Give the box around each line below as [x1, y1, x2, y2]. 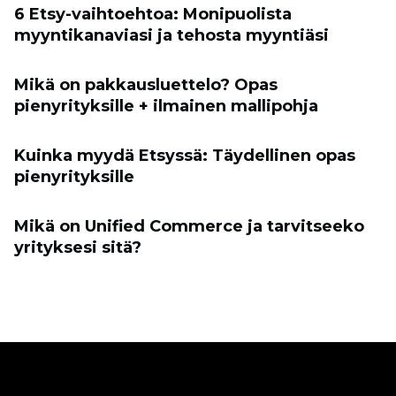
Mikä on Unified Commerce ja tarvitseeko [14, 216, 364, 236]
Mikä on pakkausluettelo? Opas [14, 74, 278, 95]
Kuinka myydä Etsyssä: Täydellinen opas [14, 145, 355, 165]
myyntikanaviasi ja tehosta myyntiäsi [14, 25, 329, 45]
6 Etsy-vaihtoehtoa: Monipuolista [14, 4, 292, 24]
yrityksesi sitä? [14, 237, 141, 257]
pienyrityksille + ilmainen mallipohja [14, 95, 318, 116]
